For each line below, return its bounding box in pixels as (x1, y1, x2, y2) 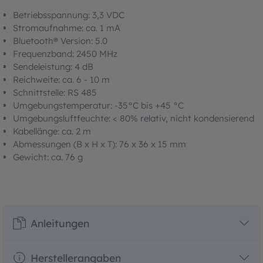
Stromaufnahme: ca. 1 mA (13, 22, 120, 33)
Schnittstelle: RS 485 (13, 86, 97, 98)
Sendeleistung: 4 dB (13, 60, 93, 72)
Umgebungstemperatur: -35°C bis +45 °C (13, 99, 184, 111)
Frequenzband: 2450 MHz (13, 48, 117, 59)
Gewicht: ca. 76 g (13, 151, 83, 163)
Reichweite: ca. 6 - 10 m (13, 73, 110, 85)
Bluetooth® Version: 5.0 (13, 35, 107, 46)
